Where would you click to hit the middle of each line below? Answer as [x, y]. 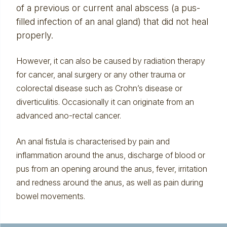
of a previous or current [66, 8]
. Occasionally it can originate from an [126, 102]
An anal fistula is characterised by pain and [93, 141]
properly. [34, 35]
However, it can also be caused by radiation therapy [110, 61]
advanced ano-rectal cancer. [68, 116]
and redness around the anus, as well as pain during [109, 182]
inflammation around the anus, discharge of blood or [110, 155]
